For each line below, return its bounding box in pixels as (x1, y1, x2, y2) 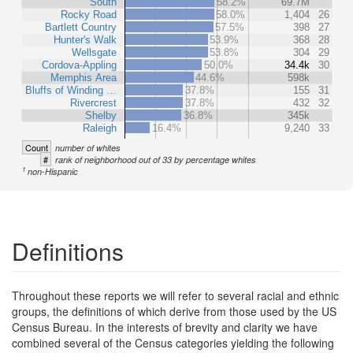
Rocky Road (61, 8, 117, 20)
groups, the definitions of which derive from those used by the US (12, 303, 336, 319)
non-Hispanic (28, 165, 79, 177)
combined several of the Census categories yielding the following (12, 334, 334, 351)
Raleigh (83, 121, 117, 134)
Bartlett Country (45, 20, 117, 33)
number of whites (55, 141, 121, 154)
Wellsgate (72, 46, 117, 58)
